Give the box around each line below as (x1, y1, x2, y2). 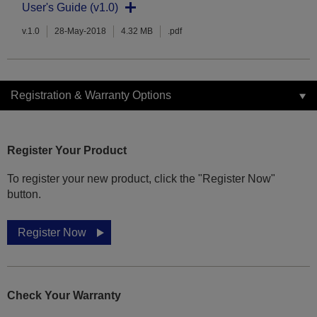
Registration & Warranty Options (11, 89, 171, 102)
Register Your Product (7, 144, 127, 157)
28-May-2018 (54, 26, 106, 37)
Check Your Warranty (7, 289, 121, 302)
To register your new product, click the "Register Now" (7, 173, 275, 185)
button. (7, 188, 41, 201)
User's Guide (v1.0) (22, 1, 118, 14)
